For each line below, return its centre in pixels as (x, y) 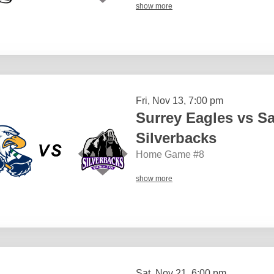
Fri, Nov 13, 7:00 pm (180, 100)
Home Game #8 (170, 154)
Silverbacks (176, 138)
